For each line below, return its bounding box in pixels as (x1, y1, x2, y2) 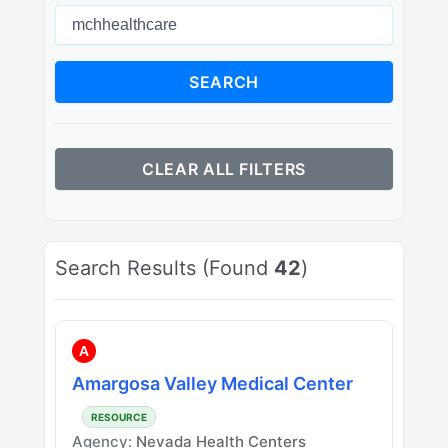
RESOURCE (91, 410, 147, 423)
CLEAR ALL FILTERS (141, 158, 307, 179)
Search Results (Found (55, 255, 274, 280)
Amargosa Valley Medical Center (72, 372, 353, 394)
